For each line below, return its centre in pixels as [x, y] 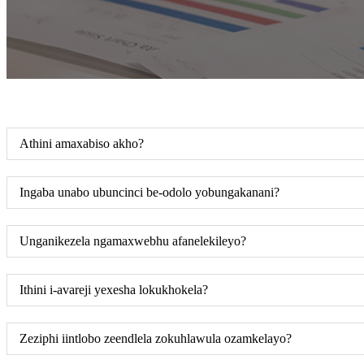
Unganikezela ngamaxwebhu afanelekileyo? [133, 241]
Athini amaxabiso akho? [82, 143]
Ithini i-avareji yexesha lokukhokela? [114, 290]
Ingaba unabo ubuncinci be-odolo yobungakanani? [149, 192]
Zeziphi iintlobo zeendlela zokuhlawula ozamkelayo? [156, 338]
